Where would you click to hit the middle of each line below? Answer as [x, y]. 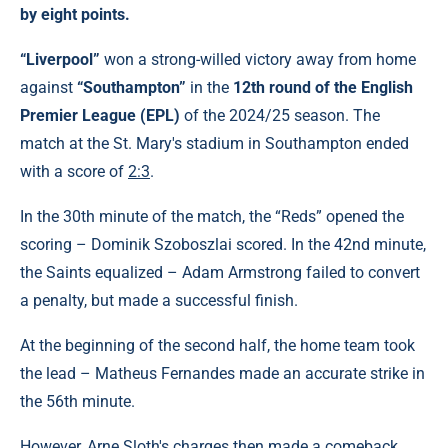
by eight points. [75, 14]
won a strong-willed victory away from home [258, 59]
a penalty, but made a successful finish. [159, 300]
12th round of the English [323, 87]
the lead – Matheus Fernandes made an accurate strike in [222, 373]
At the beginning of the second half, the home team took [217, 345]
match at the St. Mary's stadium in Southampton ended [214, 143]
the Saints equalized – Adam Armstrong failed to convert [220, 272]
